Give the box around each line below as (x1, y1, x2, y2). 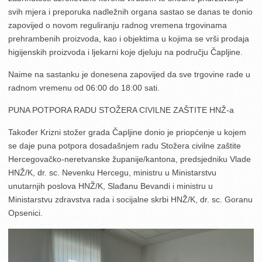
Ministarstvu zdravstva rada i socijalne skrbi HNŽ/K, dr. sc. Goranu (8, 194, 253, 204)
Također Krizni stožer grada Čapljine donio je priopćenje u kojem (8, 127, 246, 137)
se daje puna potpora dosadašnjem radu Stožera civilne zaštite (8, 140, 241, 150)
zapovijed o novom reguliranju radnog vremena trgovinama (8, 20, 227, 30)
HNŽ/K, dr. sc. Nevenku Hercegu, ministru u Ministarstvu (8, 167, 216, 177)
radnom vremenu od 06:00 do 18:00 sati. (8, 82, 160, 92)
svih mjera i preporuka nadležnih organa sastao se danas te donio (8, 6, 253, 16)
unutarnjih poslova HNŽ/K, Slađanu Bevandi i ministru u (8, 181, 213, 191)
